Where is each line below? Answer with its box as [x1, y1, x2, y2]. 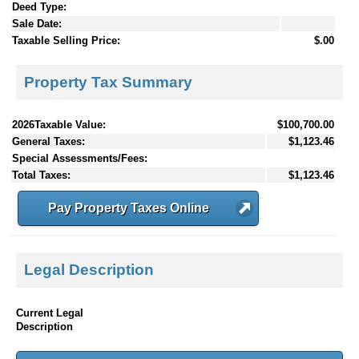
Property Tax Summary [24, 73, 192, 91]
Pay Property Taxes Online [48, 200, 209, 215]
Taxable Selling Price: [12, 34, 120, 47]
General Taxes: [12, 135, 85, 147]
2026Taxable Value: [12, 118, 106, 131]
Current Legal [16, 306, 83, 319]
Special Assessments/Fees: [12, 151, 147, 164]
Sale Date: [12, 18, 62, 30]
